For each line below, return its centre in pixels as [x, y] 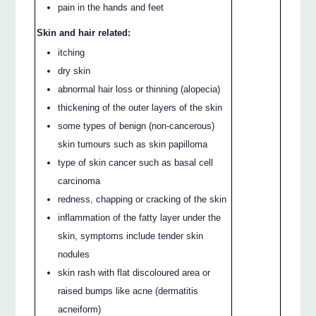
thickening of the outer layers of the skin [140, 107]
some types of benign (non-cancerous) [136, 126]
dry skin [74, 71]
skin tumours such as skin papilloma [133, 144]
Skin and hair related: [84, 33]
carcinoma [79, 181]
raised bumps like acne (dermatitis [128, 291]
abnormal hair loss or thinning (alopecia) [139, 89]
